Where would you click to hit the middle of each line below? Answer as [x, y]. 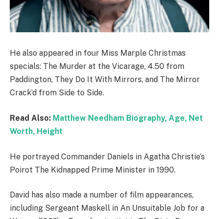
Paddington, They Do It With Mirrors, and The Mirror [105, 80]
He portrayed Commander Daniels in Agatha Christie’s [107, 156]
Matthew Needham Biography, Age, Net [128, 118]
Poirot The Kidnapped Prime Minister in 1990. [93, 170]
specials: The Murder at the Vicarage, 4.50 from [97, 66]
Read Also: [31, 118]
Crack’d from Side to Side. [57, 93]
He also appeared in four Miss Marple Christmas [98, 53]
